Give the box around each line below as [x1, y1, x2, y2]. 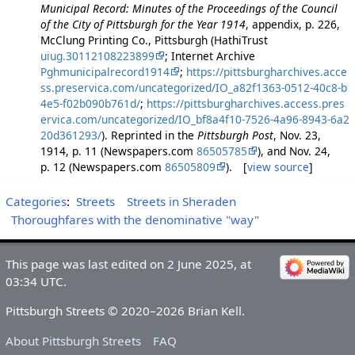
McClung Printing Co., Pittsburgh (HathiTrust [40, 32, 268, 48]
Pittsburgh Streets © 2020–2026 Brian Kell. [5, 303, 245, 319]
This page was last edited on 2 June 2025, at [5, 256, 251, 273]
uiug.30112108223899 [40, 48, 155, 64]
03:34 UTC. [5, 273, 67, 290]
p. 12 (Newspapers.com [40, 159, 165, 175]
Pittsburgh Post [197, 128, 273, 143]
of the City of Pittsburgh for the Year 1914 [40, 17, 246, 32]
